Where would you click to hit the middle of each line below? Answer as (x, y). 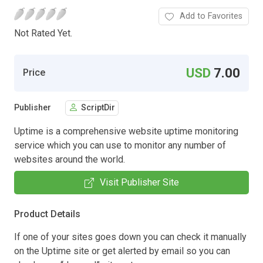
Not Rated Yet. (43, 33)
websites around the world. (70, 159)
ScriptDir (98, 108)
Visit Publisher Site (139, 182)
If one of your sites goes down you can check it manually (130, 237)
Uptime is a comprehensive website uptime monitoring (126, 131)
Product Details (47, 214)
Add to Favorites (211, 16)
